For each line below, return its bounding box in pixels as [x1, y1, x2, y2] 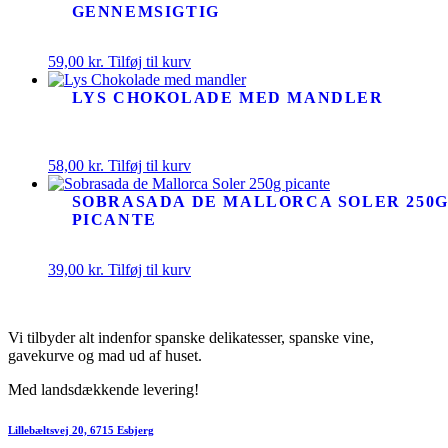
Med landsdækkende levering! [8, 381, 199, 399]
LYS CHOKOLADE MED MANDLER [71, 89, 384, 106]
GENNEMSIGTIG [71, 2, 220, 20]
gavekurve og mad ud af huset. [8, 347, 202, 365]
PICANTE [71, 211, 157, 229]
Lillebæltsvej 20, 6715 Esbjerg [8, 424, 154, 437]
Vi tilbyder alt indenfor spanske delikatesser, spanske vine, [8, 329, 374, 347]
